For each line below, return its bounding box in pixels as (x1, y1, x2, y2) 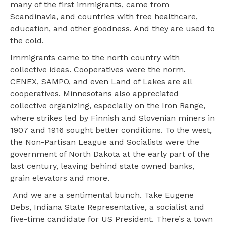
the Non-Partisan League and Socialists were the (10, 137, 199, 147)
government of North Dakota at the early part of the (10, 149, 210, 159)
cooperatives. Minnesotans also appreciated (10, 89, 179, 99)
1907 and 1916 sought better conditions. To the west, (10, 125, 212, 135)
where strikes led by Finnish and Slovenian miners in (10, 113, 215, 123)
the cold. (10, 36, 44, 46)
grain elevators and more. (10, 173, 109, 183)
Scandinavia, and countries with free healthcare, (10, 12, 198, 22)
